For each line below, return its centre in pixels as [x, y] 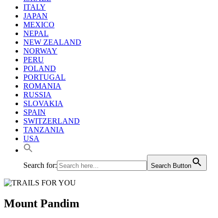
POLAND [40, 68]
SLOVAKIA [43, 103]
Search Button [171, 165]
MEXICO [39, 24]
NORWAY [40, 51]
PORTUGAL [45, 77]
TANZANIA [44, 129]
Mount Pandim [42, 203]
